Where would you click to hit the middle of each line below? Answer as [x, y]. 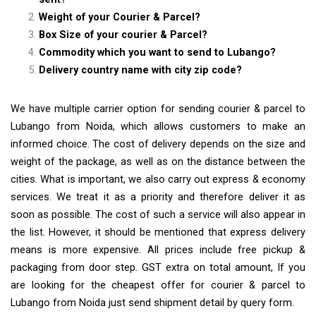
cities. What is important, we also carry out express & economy [158, 179]
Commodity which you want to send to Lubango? [157, 52]
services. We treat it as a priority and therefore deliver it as [158, 197]
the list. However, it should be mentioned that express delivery [158, 232]
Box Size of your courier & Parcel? [123, 35]
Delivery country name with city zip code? [140, 70]
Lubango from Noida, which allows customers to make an [158, 126]
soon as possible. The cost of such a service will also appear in [158, 214]
